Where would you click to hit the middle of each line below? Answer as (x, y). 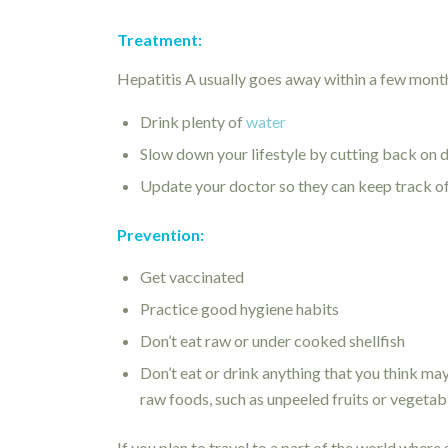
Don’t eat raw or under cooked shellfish (273, 341)
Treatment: (160, 39)
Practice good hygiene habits (240, 309)
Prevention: (161, 234)
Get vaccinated (192, 277)
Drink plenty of (193, 121)
